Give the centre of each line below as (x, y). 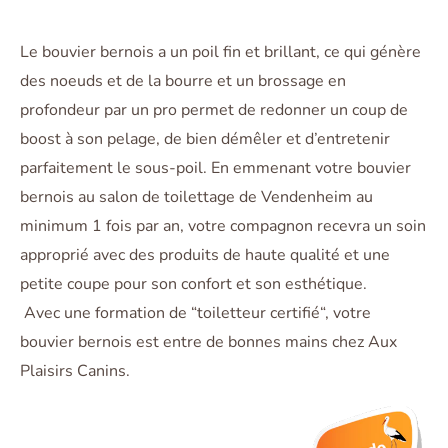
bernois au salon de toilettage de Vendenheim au (196, 197)
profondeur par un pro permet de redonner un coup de (214, 110)
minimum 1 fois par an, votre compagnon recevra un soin (223, 226)
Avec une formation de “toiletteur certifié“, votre (195, 313)
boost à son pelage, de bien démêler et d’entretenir (205, 139)
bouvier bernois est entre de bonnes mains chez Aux (208, 342)
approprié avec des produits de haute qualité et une (205, 255)
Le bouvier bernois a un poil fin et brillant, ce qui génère (220, 52)
